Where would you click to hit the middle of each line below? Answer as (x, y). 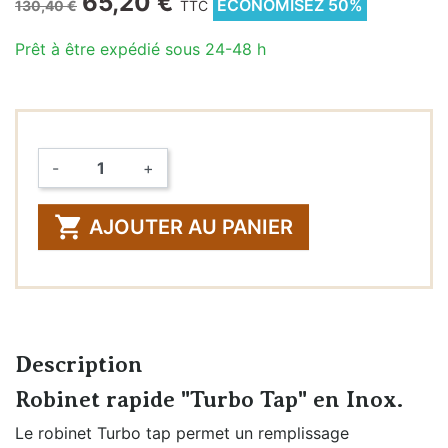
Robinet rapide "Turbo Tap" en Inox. (209, 399)
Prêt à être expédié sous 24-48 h (140, 48)
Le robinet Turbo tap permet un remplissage (182, 432)
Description (79, 364)
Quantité (54, 218)
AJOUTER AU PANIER (191, 226)
